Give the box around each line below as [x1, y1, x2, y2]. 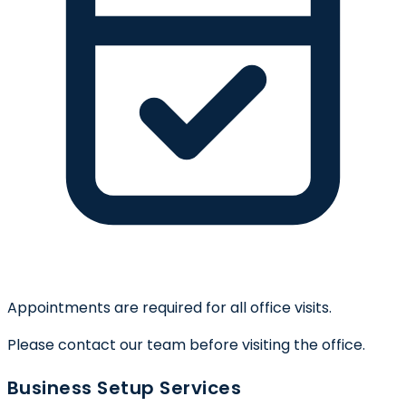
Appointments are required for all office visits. [7, 296, 332, 318]
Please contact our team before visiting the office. [7, 333, 365, 355]
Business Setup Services [7, 374, 242, 401]
